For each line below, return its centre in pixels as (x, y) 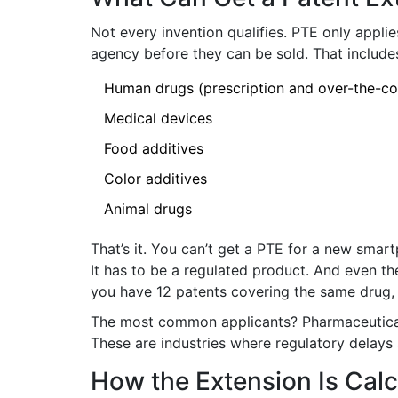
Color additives (155, 179)
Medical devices (158, 118)
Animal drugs (148, 209)
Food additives (154, 148)
